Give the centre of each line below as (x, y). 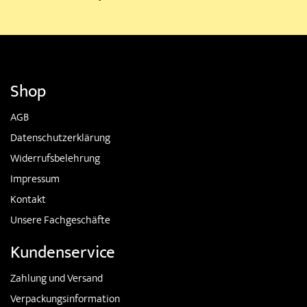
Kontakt (28, 201)
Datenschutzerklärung (60, 139)
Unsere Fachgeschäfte (60, 221)
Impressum (35, 180)
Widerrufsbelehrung (55, 160)
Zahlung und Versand (57, 280)
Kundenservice (63, 254)
